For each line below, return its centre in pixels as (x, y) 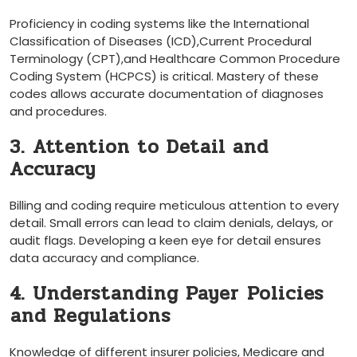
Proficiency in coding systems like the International (159, 24)
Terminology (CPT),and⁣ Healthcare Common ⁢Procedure (175, 59)
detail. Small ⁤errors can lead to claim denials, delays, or (171, 223)
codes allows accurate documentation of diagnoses (167, 94)
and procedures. (58, 112)
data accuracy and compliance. (104, 258)
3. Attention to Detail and (139, 147)
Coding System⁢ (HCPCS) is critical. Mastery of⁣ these (164, 76)
